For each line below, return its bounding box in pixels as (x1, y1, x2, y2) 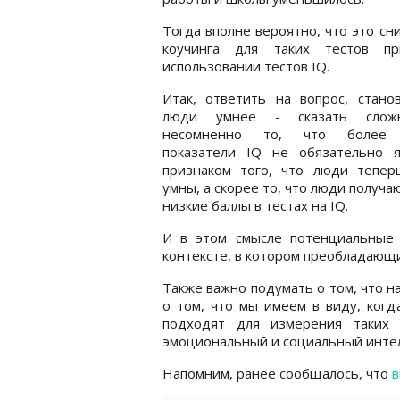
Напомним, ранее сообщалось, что (162, 363, 392, 382)
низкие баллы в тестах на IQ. (162, 196, 348, 214)
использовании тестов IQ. (162, 56, 329, 75)
